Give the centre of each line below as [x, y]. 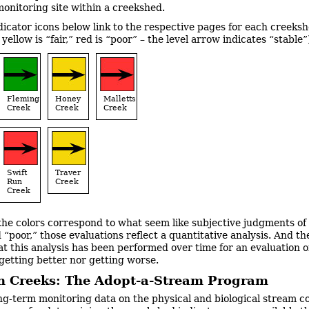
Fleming [23, 98]
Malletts [119, 98]
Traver [68, 172]
